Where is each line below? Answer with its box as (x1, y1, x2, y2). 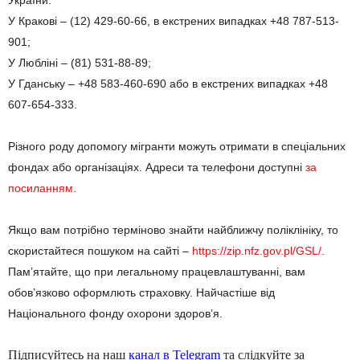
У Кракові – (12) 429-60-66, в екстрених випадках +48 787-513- (8, 14, 339, 27)
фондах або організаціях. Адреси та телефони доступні (8, 160, 305, 174)
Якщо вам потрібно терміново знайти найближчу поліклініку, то (8, 223, 338, 236)
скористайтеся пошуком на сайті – (8, 243, 192, 257)
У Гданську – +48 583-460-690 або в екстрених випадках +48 (8, 76, 328, 90)
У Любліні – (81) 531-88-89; (8, 55, 151, 69)
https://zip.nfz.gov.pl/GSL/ (192, 243, 321, 257)
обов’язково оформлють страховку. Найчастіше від (8, 285, 275, 299)
